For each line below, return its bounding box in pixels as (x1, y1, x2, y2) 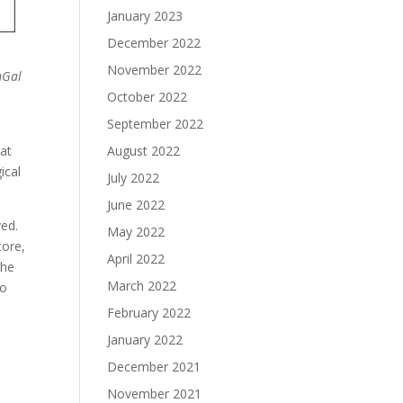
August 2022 (107, 142, 181, 159)
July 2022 (107, 169, 160, 186)
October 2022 (107, 88, 188, 105)
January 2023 (107, 7, 184, 24)
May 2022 (107, 223, 166, 240)
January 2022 (107, 331, 184, 348)
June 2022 (107, 196, 166, 213)
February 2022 (107, 304, 192, 321)
